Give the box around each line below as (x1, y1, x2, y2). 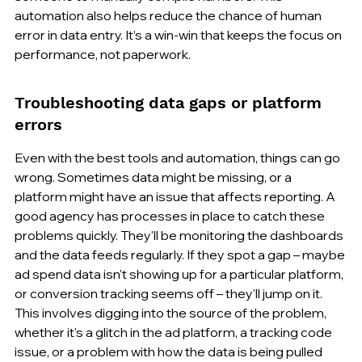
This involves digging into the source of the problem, (15, 304, 329, 321)
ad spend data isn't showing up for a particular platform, (15, 265, 346, 282)
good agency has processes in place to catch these (15, 207, 327, 224)
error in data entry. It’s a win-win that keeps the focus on (15, 26, 344, 43)
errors (15, 114, 62, 134)
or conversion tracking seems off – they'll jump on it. (15, 284, 325, 301)
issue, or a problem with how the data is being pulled (15, 343, 325, 360)
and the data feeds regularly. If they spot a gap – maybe (15, 246, 347, 263)
